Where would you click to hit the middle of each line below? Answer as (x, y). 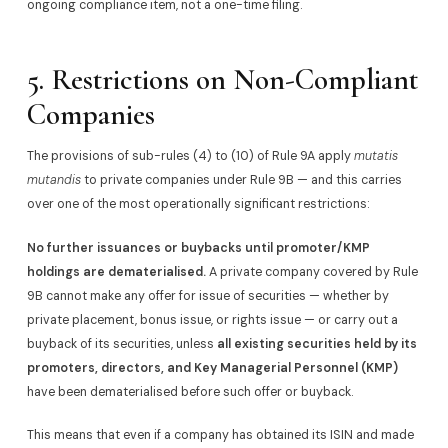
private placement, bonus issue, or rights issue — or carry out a (212, 319)
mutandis (53, 180)
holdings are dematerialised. (116, 271)
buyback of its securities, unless (121, 343)
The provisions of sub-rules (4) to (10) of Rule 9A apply (190, 156)
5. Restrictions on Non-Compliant (222, 79)
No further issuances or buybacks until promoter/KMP (198, 247)
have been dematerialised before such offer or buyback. (189, 391)
